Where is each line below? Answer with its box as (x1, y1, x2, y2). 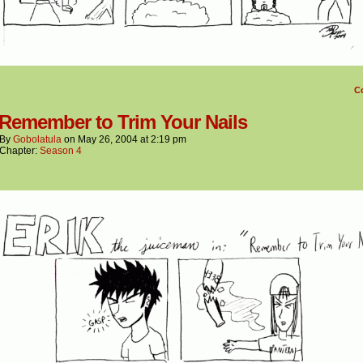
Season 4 (40, 145, 82, 157)
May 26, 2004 (78, 134, 138, 146)
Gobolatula (13, 134, 62, 146)
